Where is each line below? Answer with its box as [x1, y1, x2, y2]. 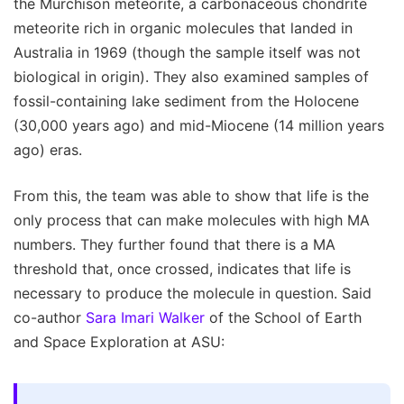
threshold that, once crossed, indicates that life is [14, 260, 351, 279]
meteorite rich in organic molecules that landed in [14, 19, 353, 38]
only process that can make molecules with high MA [14, 211, 370, 230]
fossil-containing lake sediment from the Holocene [14, 92, 359, 111]
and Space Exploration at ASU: [14, 333, 225, 352]
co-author [14, 308, 86, 327]
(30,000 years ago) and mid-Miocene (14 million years [14, 116, 384, 135]
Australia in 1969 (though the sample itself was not [14, 43, 361, 62]
